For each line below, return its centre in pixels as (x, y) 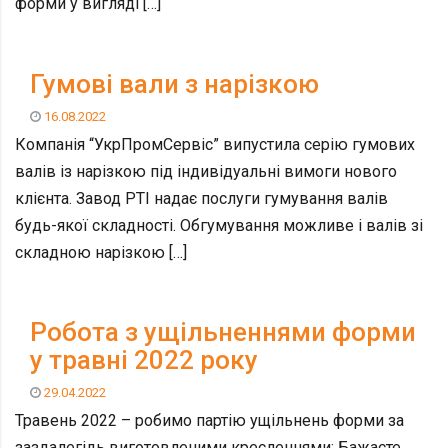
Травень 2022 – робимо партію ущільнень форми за (209, 420)
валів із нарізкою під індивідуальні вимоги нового (206, 171)
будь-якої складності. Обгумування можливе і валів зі (219, 225)
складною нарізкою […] (101, 252)
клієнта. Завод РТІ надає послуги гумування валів (201, 198)
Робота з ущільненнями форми (223, 332)
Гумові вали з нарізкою (174, 83)
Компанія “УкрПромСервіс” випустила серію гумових (215, 144)
